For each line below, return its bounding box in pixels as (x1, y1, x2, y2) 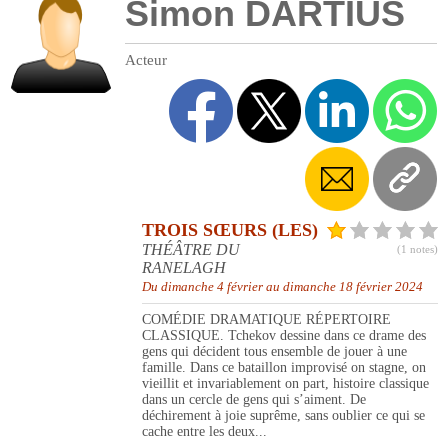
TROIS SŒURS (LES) (142, 220, 318, 241)
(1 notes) (397, 243, 438, 256)
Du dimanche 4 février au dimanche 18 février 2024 (142, 279, 423, 295)
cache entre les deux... (142, 424, 267, 440)
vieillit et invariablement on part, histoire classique (142, 376, 429, 392)
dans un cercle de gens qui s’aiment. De (142, 392, 366, 408)
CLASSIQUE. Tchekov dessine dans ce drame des (142, 328, 426, 344)
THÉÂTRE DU (142, 241, 240, 259)
